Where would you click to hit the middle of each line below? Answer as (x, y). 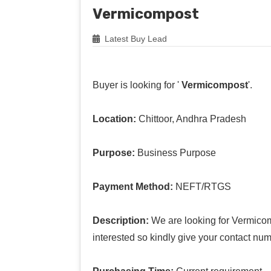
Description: (121, 220)
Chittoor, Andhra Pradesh (191, 119)
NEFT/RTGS (202, 186)
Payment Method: (133, 186)
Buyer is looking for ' (136, 85)
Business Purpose (175, 152)
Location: (114, 119)
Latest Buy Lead (135, 38)
